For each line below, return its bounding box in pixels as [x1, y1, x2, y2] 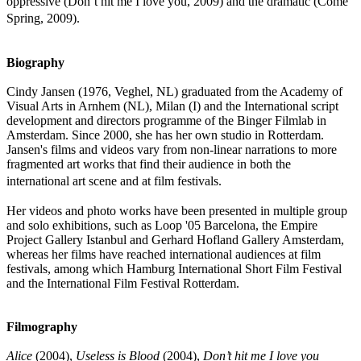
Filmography [6, 320, 77, 334]
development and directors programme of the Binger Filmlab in [6, 114, 326, 127]
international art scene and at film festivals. [6, 174, 233, 188]
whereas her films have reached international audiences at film [6, 247, 321, 261]
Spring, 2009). [6, 11, 107, 25]
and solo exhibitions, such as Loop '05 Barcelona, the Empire [6, 218, 317, 232]
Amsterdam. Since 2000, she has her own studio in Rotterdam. [6, 128, 324, 142]
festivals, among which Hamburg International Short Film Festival [6, 262, 342, 276]
